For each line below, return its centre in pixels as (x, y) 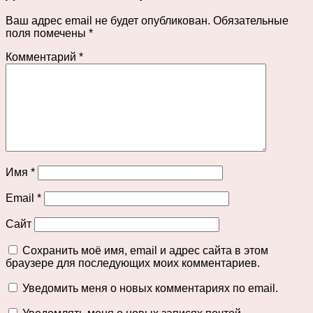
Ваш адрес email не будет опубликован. (108, 20)
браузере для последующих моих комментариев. (133, 263)
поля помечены (47, 33)
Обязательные (251, 20)
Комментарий (42, 57)
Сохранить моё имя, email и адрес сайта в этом (145, 250)
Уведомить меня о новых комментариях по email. (150, 288)
